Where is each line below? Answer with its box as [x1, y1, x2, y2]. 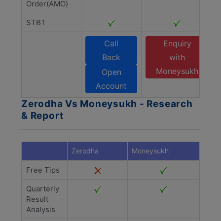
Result [26, 194, 48, 204]
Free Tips [26, 165, 60, 175]
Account [96, 81, 127, 91]
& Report [21, 110, 64, 121]
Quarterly [26, 184, 59, 193]
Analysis [26, 205, 55, 214]
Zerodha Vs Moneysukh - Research [21, 98, 193, 110]
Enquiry [163, 38, 191, 48]
